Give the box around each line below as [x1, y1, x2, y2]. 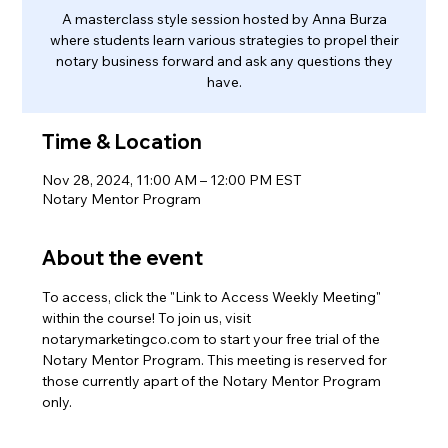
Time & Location [42, 128, 203, 154]
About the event [42, 244, 204, 270]
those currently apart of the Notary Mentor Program [42, 371, 385, 390]
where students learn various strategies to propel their [49, 30, 399, 49]
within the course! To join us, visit [42, 308, 255, 327]
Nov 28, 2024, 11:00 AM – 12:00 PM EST [42, 170, 303, 189]
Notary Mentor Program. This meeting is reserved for [42, 350, 391, 369]
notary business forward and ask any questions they [55, 51, 393, 70]
